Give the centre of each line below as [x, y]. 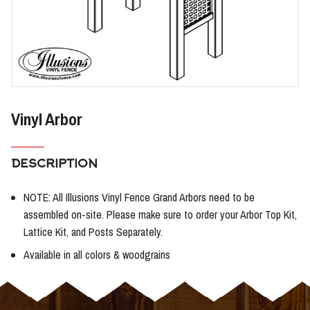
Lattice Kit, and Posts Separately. [93, 232]
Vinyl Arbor [47, 119]
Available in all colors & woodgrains [97, 255]
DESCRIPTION [54, 164]
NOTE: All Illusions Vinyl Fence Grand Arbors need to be [139, 198]
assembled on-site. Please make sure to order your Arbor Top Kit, [160, 215]
